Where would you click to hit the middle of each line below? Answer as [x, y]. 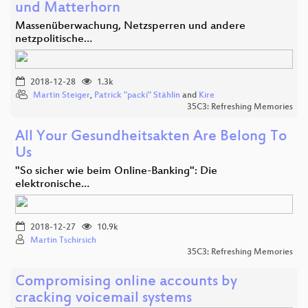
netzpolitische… [54, 40]
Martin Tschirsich [63, 241]
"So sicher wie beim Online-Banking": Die [116, 172]
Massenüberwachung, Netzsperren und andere [130, 27]
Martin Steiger [62, 96]
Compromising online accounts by [126, 283]
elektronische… [52, 185]
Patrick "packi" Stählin [137, 96]
